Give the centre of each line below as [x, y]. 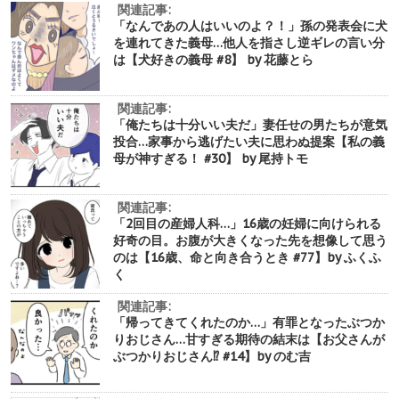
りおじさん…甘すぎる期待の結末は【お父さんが [249, 339]
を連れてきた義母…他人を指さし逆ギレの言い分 [249, 42]
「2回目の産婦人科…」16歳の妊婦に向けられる [247, 223]
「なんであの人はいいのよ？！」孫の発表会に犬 [250, 25]
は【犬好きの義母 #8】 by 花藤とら [213, 59]
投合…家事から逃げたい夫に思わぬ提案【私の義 [249, 141]
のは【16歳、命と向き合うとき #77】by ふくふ [247, 257]
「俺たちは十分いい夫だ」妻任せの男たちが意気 [250, 124]
